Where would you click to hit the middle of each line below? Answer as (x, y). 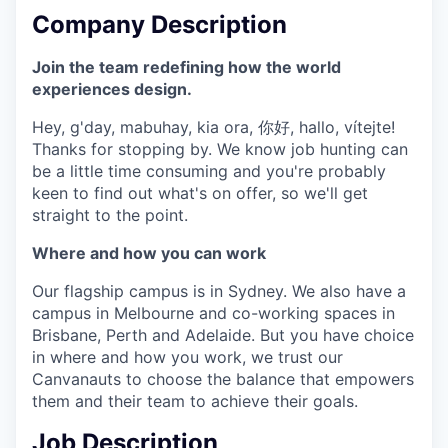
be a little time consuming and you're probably (209, 170)
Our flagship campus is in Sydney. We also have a (219, 290)
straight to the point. (110, 214)
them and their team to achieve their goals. (195, 400)
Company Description (159, 24)
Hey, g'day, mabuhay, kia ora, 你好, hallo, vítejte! (213, 126)
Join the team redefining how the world (186, 66)
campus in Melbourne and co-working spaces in (213, 312)
